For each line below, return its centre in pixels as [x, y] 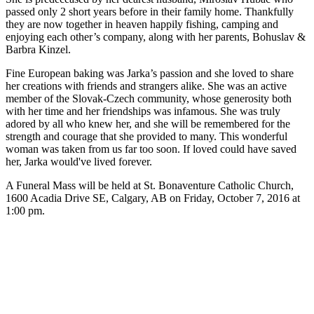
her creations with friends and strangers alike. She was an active [146, 86]
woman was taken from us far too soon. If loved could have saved [151, 149]
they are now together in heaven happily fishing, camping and [142, 25]
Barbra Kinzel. [38, 50]
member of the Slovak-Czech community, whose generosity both [149, 99]
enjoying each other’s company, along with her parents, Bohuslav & [156, 37]
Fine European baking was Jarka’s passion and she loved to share [150, 74]
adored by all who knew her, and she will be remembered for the [148, 124]
